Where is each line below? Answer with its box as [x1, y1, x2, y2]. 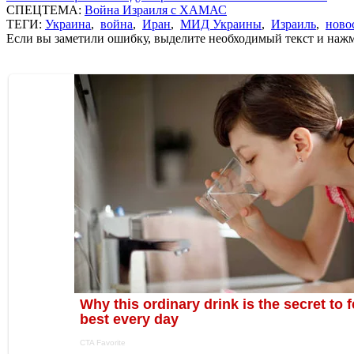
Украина [45, 17, 91, 31]
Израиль [271, 17, 316, 31]
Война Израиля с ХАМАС [85, 2, 227, 17]
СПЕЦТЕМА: [6, 2, 85, 17]
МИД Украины [180, 17, 262, 31]
